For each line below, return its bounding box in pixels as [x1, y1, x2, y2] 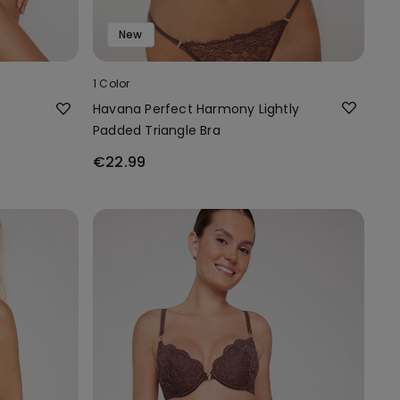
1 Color [93, 75, 130, 91]
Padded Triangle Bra [93, 121, 221, 139]
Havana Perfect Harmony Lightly [93, 99, 299, 118]
